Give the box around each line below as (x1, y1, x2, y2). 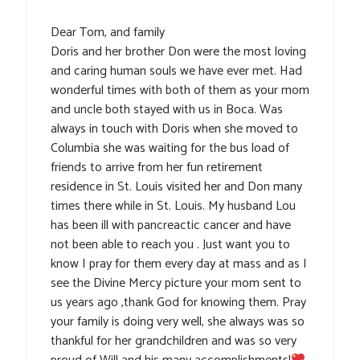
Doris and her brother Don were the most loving (51, 41, 306, 63)
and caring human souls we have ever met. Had (51, 60, 302, 83)
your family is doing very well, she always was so (51, 311, 305, 333)
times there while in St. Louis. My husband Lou (51, 195, 296, 218)
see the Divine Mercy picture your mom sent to (51, 272, 301, 295)
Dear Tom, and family (51, 22, 165, 44)
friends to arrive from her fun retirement (51, 157, 263, 179)
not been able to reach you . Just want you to (51, 234, 290, 256)
